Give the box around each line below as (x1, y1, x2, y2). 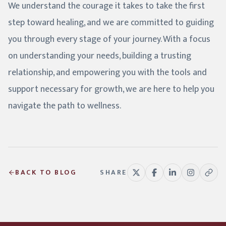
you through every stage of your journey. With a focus (8, 32, 210, 47)
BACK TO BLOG (15, 166, 77, 179)
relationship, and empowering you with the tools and (8, 65, 207, 81)
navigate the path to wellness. (8, 98, 121, 114)
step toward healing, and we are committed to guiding (8, 15, 214, 31)
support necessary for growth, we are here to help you (8, 82, 214, 97)
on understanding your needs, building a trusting (8, 48, 191, 64)
